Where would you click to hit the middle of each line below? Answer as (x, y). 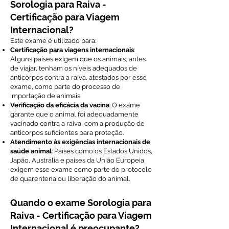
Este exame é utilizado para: (53, 41)
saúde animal (31, 151)
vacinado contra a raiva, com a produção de (77, 123)
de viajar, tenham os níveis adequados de (74, 68)
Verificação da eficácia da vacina (60, 105)
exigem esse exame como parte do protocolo (81, 169)
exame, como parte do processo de (65, 87)
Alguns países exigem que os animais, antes (78, 59)
